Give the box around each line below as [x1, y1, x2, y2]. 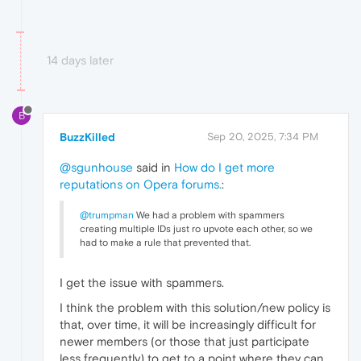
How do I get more [174, 160, 275, 175]
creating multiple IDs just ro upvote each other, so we [80, 223, 313, 235]
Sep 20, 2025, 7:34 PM [207, 131, 318, 143]
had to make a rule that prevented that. [80, 237, 251, 249]
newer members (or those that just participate [60, 334, 309, 349]
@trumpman [80, 210, 134, 222]
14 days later [47, 53, 114, 68]
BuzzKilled [60, 131, 115, 144]
